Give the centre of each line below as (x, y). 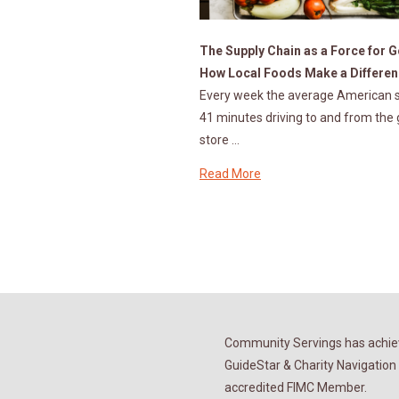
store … (220, 139)
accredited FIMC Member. (296, 388)
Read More (230, 173)
